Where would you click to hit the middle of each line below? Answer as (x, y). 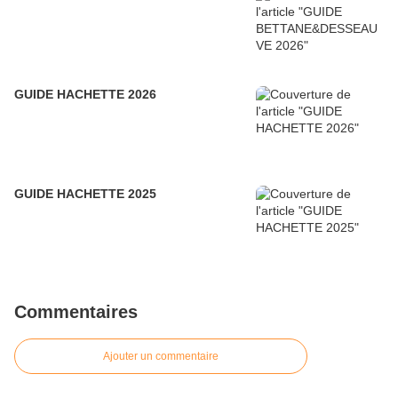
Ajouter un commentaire (161, 357)
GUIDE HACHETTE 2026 (85, 95)
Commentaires (76, 312)
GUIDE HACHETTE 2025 (85, 194)
